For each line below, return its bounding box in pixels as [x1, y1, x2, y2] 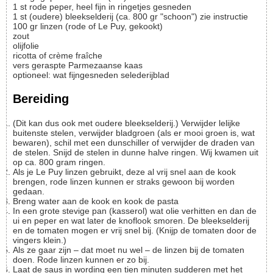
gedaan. [13, 186, 44, 196]
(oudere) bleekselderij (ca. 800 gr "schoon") [29, 12, 197, 22]
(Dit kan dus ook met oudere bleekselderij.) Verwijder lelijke [13, 118, 22, 128]
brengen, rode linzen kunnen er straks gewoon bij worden [13, 176, 235, 186]
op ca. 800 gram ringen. [13, 157, 105, 167]
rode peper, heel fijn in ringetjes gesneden [29, 2, 191, 12]
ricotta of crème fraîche [13, 51, 102, 61]
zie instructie [200, 12, 248, 22]
